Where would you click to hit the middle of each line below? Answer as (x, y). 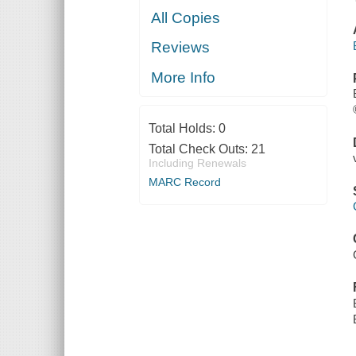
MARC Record (184, 182)
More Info (184, 77)
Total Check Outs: (199, 149)
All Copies (186, 17)
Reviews (181, 48)
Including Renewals (197, 163)
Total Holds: (183, 128)
